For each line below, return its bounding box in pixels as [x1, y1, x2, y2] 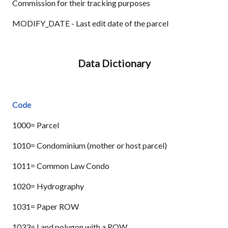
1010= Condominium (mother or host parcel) [12, 140, 167, 151]
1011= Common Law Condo [12, 161, 109, 171]
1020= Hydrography [12, 181, 84, 191]
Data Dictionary [77, 57, 151, 70]
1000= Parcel [12, 120, 59, 130]
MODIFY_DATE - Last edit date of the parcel [12, 18, 168, 28]
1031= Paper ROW [12, 202, 79, 212]
